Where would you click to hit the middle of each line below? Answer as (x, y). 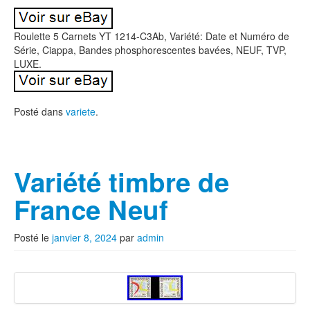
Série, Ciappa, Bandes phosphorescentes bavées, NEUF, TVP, (150, 50)
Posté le (33, 237)
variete (81, 111)
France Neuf (91, 209)
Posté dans (40, 111)
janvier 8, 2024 (84, 237)
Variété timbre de (121, 182)
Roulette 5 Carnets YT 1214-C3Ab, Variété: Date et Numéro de (152, 36)
